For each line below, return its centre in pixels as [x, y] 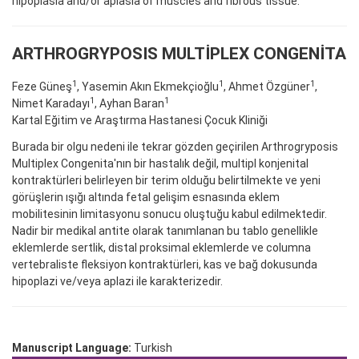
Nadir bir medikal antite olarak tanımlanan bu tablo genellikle [165, 231]
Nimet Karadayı [51, 104]
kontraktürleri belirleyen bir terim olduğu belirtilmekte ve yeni [166, 181]
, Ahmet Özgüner [267, 87]
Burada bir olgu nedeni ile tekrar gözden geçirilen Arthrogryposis [175, 147]
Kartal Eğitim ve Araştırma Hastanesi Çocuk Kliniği [140, 121]
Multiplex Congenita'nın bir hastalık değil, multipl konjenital [160, 164]
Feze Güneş [42, 87]
